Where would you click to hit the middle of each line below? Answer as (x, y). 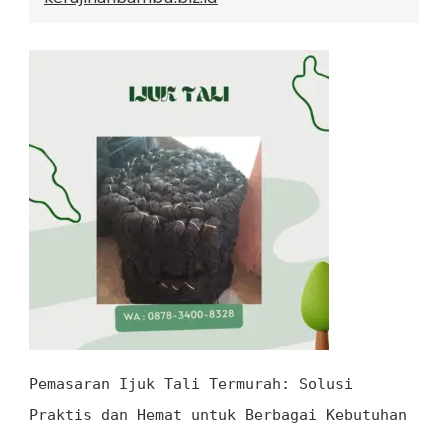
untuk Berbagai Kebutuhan (294, 414)
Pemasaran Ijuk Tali (114, 383)
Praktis (60, 414)
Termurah (240, 383)
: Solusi (317, 383)
